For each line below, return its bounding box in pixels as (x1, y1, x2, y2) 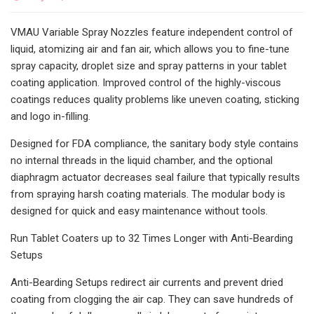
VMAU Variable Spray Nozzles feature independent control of (11, 25, 293, 39)
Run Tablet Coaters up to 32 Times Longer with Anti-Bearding (11, 231, 293, 245)
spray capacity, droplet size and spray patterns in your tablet (11, 59, 287, 72)
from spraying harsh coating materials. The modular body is (11, 187, 285, 200)
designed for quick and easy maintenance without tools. (11, 204, 268, 217)
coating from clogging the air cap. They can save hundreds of (11, 292, 294, 306)
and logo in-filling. (11, 109, 90, 123)
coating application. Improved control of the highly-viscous (11, 76, 281, 89)
